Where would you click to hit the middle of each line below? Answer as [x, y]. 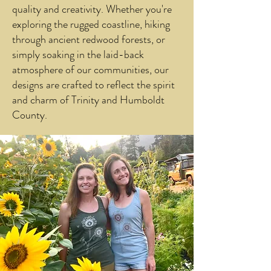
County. [30, 115]
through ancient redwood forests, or [89, 39]
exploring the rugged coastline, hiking [91, 24]
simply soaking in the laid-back [78, 54]
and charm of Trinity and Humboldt [88, 100]
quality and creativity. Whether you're [92, 9]
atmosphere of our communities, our [90, 70]
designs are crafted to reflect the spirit [93, 85]
